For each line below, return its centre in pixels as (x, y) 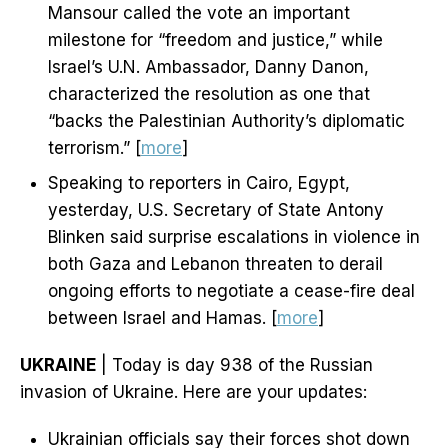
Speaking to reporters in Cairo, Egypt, (199, 183)
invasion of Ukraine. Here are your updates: (193, 392)
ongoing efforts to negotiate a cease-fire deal (231, 291)
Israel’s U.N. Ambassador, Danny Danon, (208, 67)
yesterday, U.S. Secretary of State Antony (216, 210)
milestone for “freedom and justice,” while (215, 40)
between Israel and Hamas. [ (162, 318)
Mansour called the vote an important (199, 13)
